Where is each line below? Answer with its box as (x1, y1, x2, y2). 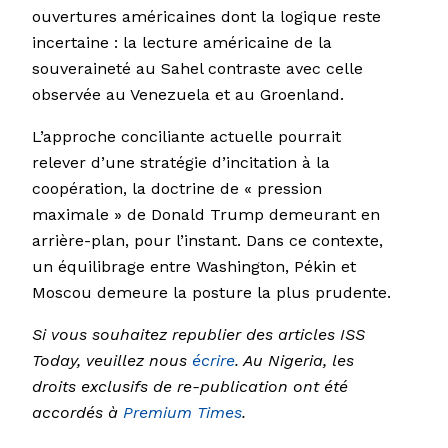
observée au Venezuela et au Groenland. (32, 85, 344, 105)
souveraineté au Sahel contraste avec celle (32, 59, 363, 79)
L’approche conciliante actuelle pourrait (32, 127, 341, 147)
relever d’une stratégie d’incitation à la (32, 153, 330, 173)
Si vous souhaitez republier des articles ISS (32, 325, 365, 345)
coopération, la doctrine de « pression (32, 179, 322, 199)
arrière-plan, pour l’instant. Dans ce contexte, (32, 231, 383, 251)
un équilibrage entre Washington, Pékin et (32, 257, 356, 277)
